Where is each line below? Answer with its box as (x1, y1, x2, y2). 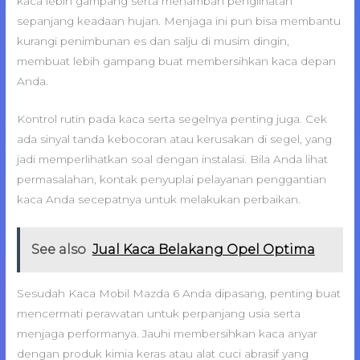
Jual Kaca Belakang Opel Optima (92, 242, 315, 258)
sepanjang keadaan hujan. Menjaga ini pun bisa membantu (17, 14, 342, 27)
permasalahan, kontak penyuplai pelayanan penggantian (17, 172, 327, 186)
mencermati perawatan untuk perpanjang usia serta (17, 306, 301, 320)
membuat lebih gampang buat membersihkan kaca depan (17, 54, 337, 67)
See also (31, 242, 86, 258)
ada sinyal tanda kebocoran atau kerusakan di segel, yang (17, 132, 333, 145)
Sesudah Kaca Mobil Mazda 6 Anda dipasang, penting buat (17, 286, 342, 300)
